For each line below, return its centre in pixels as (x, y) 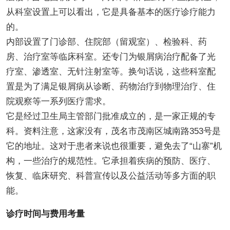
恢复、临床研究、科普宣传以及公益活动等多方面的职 (111, 176)
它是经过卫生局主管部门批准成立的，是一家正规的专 (111, 116)
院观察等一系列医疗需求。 (58, 101)
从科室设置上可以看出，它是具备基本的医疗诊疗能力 (111, 12)
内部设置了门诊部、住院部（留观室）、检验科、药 (106, 42)
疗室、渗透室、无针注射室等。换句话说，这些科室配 (111, 71)
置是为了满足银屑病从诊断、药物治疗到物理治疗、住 (111, 86)
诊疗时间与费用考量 (45, 214)
